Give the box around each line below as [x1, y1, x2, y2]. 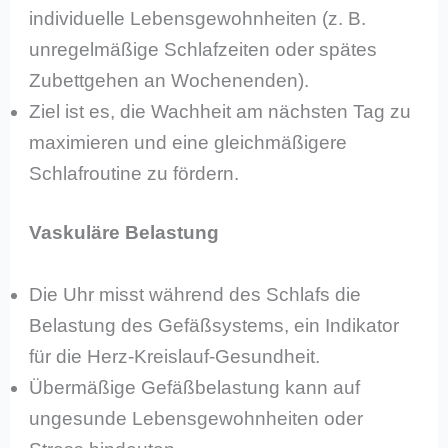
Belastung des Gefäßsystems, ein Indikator [29, 314, 400, 336]
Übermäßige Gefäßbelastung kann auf [29, 376, 361, 398]
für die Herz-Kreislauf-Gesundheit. [29, 345, 321, 367]
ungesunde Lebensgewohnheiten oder [29, 407, 364, 429]
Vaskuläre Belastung [29, 222, 220, 244]
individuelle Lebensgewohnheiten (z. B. [29, 7, 367, 29]
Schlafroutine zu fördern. [29, 162, 240, 184]
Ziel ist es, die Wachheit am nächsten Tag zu [29, 100, 412, 122]
